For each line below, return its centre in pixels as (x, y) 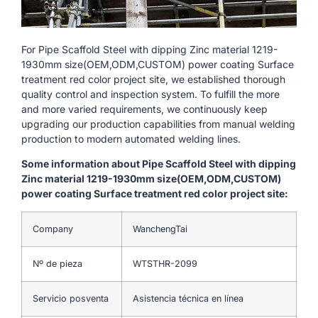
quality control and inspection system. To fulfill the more (150, 94)
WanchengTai (160, 229)
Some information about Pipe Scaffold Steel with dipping (159, 164)
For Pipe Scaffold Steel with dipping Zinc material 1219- (149, 49)
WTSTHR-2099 (165, 263)
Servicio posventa (71, 298)
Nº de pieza (57, 263)
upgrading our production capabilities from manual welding (158, 124)
